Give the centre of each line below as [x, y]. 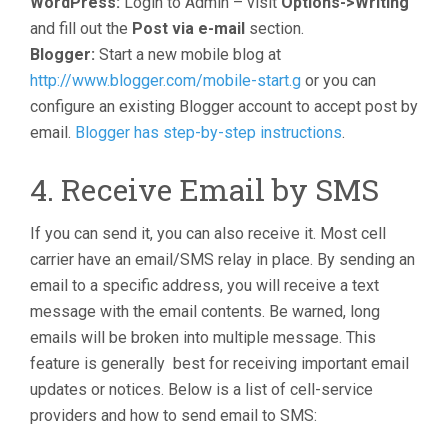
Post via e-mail [188, 28]
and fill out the [81, 28]
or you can [338, 80]
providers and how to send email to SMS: [173, 415]
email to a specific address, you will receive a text [204, 285]
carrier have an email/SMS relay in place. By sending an [222, 259]
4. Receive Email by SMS [204, 189]
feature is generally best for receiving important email [219, 363]
